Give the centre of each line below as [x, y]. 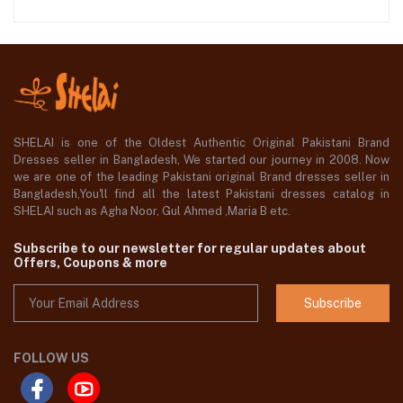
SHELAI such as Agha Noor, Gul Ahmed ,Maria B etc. [153, 210]
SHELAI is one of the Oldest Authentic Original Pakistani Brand [201, 142]
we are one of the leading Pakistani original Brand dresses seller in [201, 176]
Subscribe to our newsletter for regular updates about [190, 248]
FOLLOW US [51, 358]
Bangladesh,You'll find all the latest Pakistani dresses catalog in [201, 193]
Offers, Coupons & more [90, 262]
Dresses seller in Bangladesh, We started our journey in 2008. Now [201, 159]
